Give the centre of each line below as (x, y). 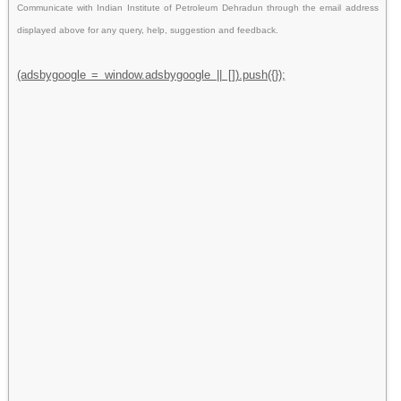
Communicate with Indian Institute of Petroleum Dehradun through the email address (197, 7)
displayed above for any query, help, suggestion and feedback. (147, 30)
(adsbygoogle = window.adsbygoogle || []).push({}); (151, 74)
